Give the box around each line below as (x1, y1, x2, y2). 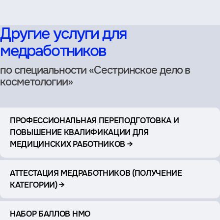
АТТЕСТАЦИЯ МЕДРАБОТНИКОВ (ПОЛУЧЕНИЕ (10, 167, 182, 178)
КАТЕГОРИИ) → (10, 179, 65, 190)
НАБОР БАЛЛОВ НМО (10, 208, 90, 219)
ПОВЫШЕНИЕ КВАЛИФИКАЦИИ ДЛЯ (10, 127, 149, 137)
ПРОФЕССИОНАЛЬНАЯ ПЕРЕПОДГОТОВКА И (10, 115, 179, 126)
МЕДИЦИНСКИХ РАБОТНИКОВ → (10, 138, 133, 149)
